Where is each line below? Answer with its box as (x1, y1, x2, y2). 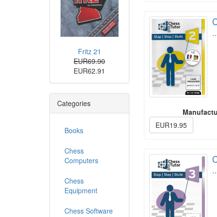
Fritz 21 (77, 46, 101, 57)
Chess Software (64, 206, 113, 216)
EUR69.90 (74, 56, 105, 66)
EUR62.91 (74, 66, 105, 76)
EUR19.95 (155, 120, 187, 130)
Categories (57, 98, 91, 108)
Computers (64, 155, 98, 166)
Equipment (64, 186, 97, 196)
